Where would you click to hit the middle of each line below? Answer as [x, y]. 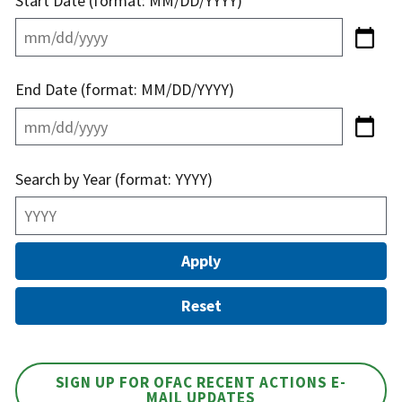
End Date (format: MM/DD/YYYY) [125, 90]
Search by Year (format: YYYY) [114, 179]
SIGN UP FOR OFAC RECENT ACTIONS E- [201, 383]
